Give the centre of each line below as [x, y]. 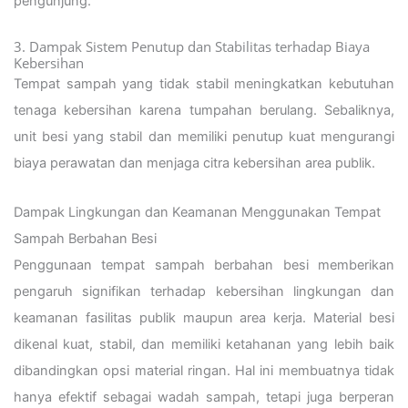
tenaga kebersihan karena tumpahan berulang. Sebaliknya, [204, 110]
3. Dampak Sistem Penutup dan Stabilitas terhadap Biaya [192, 46]
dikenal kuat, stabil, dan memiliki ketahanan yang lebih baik [204, 345]
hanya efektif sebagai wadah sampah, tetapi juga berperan [204, 398]
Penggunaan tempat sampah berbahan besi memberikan [204, 265]
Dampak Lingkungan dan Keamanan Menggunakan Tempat [197, 213]
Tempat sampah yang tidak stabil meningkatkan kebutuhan [204, 83]
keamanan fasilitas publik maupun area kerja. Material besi [204, 318]
